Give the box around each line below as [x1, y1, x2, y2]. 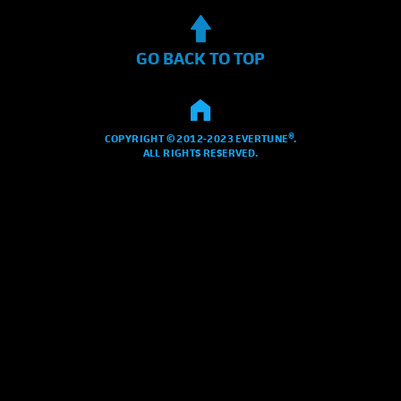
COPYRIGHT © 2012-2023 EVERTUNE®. [104, 131, 297, 145]
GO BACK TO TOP [136, 47, 265, 70]
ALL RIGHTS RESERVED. [142, 145, 259, 159]
